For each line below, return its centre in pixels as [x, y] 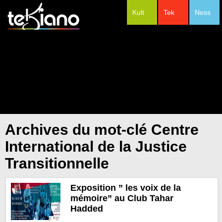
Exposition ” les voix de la [125, 188]
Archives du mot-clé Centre [102, 130]
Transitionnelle [57, 163]
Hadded [86, 208]
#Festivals [174, 39]
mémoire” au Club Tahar [122, 198]
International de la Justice [96, 146]
